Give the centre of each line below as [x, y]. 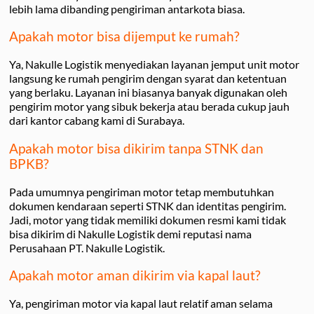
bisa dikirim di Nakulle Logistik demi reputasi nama [130, 233]
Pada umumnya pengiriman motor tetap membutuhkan [142, 191]
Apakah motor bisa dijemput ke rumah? [124, 37]
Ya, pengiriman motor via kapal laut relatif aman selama [141, 303]
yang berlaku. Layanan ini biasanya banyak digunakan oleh [148, 93]
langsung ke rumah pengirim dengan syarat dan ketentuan [148, 78]
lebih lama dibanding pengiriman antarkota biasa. [127, 8]
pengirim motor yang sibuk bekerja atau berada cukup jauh [149, 107]
